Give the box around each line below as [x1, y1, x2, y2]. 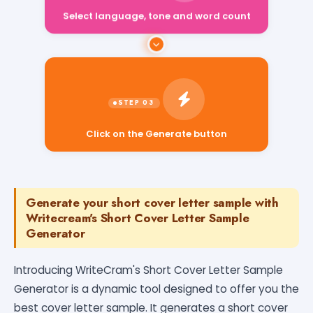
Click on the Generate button [86, 118, 227, 132]
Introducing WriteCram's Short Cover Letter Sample [14, 262, 283, 277]
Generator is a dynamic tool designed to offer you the [14, 281, 299, 296]
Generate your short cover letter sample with [26, 194, 279, 211]
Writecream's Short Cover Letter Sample [26, 209, 249, 226]
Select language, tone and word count [62, 16, 251, 30]
